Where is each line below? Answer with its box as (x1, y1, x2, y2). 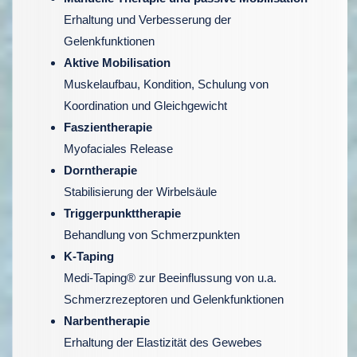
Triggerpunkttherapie (64, 206, 181, 220)
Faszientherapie (64, 120, 152, 134)
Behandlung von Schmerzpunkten (64, 228, 240, 241)
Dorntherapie (64, 163, 137, 177)
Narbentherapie (64, 314, 150, 328)
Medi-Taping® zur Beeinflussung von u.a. (64, 271, 277, 284)
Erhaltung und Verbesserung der (64, 13, 231, 26)
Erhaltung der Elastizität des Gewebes (64, 335, 262, 349)
